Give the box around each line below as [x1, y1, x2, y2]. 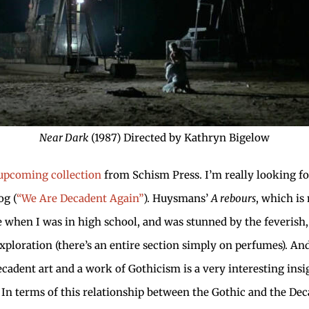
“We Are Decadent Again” [17, 191, 143, 205]
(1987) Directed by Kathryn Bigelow [88, 130, 270, 144]
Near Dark [39, 130, 88, 144]
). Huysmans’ [143, 191, 211, 205]
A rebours [211, 191, 256, 205]
